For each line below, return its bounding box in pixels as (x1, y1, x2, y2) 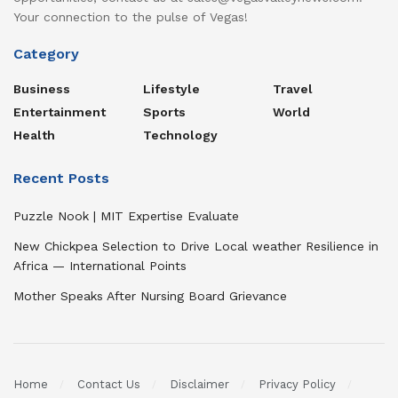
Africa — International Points (13, 259, 187, 274)
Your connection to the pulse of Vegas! (13, 10, 248, 25)
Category (13, 45, 79, 63)
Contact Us (77, 377, 140, 391)
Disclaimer (170, 377, 229, 391)
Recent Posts (13, 170, 109, 187)
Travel (273, 82, 313, 97)
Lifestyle (143, 82, 200, 97)
